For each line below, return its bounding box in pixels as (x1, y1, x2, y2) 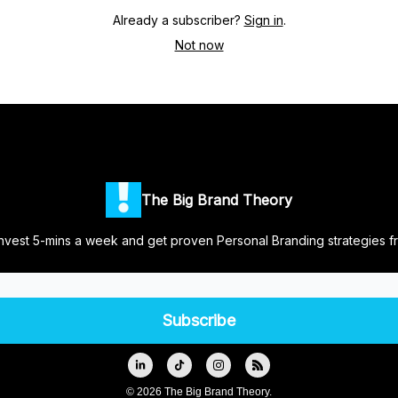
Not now (174, 37, 224, 53)
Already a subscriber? (112, 12, 241, 28)
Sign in (243, 12, 283, 28)
